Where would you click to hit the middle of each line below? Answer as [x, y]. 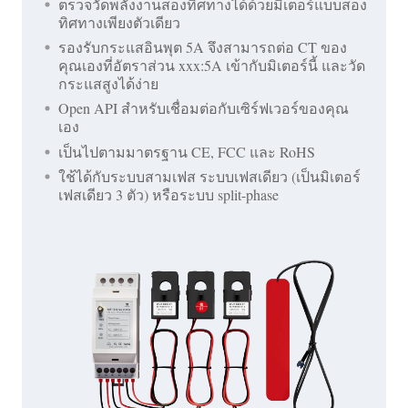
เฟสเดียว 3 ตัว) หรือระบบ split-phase [168, 194]
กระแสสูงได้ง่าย [108, 84]
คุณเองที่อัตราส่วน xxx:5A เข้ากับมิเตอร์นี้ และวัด [212, 66]
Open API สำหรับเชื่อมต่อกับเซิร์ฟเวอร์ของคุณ [204, 108]
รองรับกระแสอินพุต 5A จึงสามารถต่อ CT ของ [203, 47]
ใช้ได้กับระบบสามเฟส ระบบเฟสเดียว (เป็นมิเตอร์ [209, 176]
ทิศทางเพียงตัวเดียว [119, 23]
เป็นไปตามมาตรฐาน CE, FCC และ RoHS [187, 151]
